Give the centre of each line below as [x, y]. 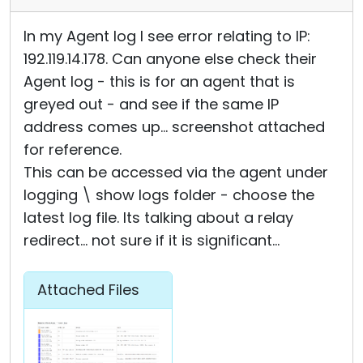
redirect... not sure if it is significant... [152, 240]
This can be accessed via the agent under [176, 172]
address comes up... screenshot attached [174, 127]
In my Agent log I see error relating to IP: [167, 36]
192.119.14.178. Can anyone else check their [170, 59]
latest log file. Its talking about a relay [158, 218]
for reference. [73, 149]
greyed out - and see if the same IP [151, 104]
